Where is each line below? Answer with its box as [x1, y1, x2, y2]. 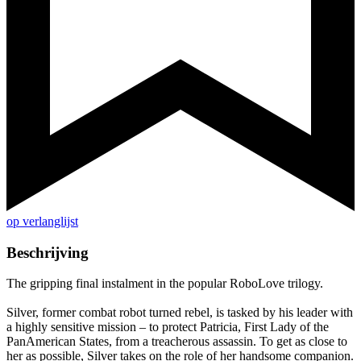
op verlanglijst [6, 214, 78, 229]
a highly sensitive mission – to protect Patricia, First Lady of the [6, 320, 329, 334]
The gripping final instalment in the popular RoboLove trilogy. [6, 276, 323, 291]
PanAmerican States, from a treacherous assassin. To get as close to [6, 334, 347, 349]
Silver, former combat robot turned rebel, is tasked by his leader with [6, 305, 353, 320]
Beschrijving [6, 243, 89, 261]
